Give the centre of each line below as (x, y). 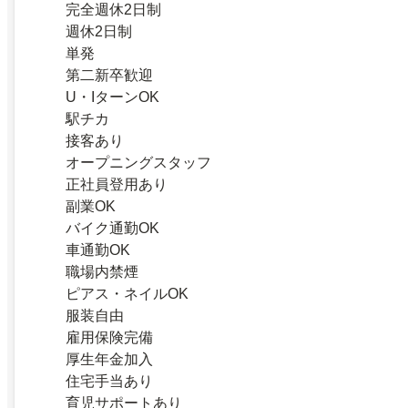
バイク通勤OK (112, 229)
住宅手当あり (109, 382)
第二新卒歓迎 (109, 76)
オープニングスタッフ (138, 163)
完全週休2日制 (113, 10)
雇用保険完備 (109, 338)
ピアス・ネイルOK (127, 294)
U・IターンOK (112, 97)
